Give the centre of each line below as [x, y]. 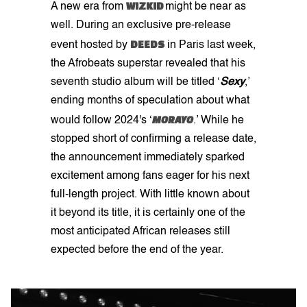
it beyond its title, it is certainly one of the [148, 213]
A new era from [88, 7]
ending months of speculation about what [150, 101]
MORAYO [173, 120]
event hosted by [90, 46]
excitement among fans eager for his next [150, 176]
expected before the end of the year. [138, 250]
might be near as [206, 7]
